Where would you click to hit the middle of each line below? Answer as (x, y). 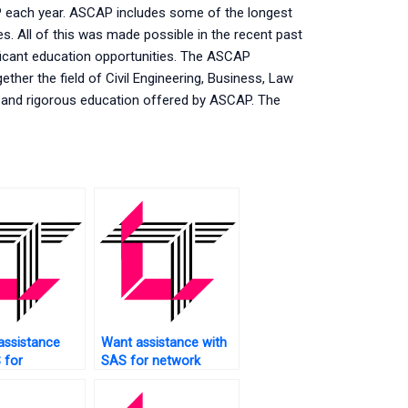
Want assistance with (163, 343)
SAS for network (150, 362)
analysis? (127, 380)
